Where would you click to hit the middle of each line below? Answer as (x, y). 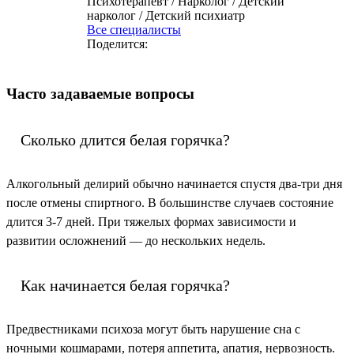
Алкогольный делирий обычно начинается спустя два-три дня (174, 183)
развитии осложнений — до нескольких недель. (136, 240)
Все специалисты (134, 30)
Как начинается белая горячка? (125, 285)
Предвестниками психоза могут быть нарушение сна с (153, 329)
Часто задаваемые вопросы (100, 94)
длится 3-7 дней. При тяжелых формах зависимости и (151, 221)
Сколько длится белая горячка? (125, 139)
